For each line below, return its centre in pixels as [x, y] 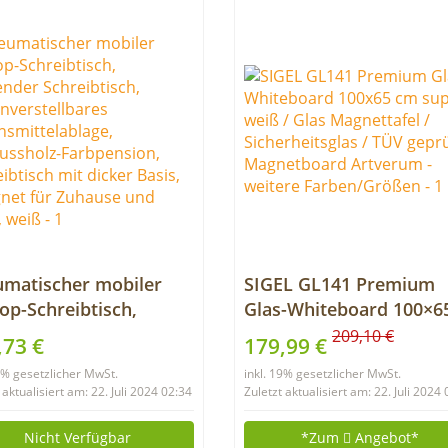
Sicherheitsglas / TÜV [333, 384]
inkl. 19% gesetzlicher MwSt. [322, 373]
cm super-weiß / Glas [334, 334]
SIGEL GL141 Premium [339, 284]
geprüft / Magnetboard [342, 409]
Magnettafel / [301, 359]
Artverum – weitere [327, 434]
